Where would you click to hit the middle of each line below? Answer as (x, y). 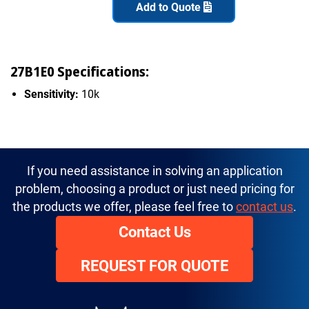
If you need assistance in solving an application (154, 171)
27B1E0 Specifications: (80, 72)
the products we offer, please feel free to (124, 207)
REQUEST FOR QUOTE (154, 265)
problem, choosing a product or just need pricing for (154, 189)
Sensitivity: (51, 94)
